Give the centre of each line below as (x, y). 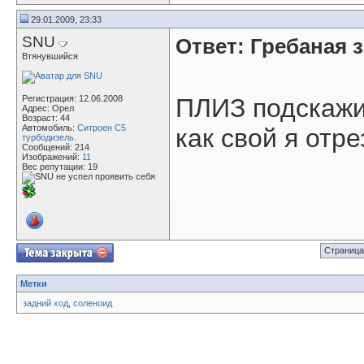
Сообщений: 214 (56, 147)
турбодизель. (49, 137)
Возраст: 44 (46, 118)
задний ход (45, 303)
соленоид (93, 303)
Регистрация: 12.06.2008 (72, 98)
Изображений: (52, 157)
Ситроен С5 (102, 128)
